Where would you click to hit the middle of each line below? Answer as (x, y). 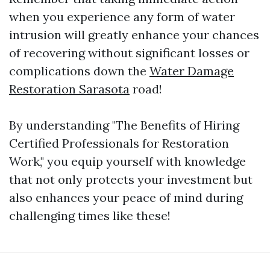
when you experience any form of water (122, 16)
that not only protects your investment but (131, 179)
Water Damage (192, 71)
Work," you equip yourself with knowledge (127, 161)
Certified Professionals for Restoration (119, 143)
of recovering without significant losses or (129, 52)
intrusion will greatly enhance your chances (134, 34)
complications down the (79, 71)
